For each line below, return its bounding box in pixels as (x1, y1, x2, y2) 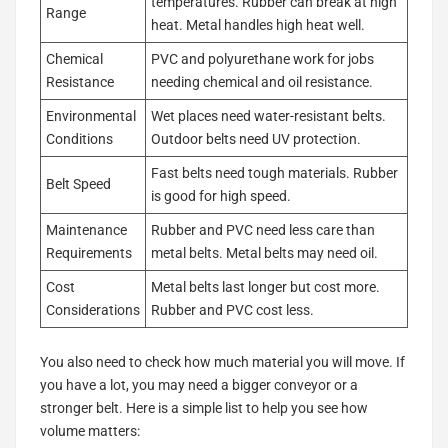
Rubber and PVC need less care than (151, 221, 375, 238)
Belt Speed (46, 175, 111, 192)
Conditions (46, 130, 113, 147)
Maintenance (46, 221, 127, 238)
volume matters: (40, 422, 140, 439)
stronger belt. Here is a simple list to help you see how (40, 399, 368, 416)
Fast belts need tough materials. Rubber (151, 164, 398, 181)
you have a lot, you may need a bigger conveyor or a (40, 376, 358, 393)
